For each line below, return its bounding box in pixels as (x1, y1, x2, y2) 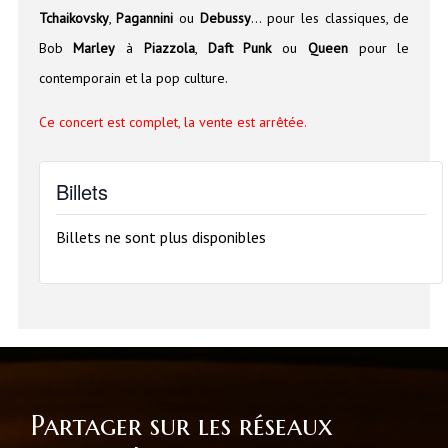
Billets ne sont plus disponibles (55, 227, 266, 248)
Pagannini (116, 9, 174, 28)
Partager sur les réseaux (31, 408, 334, 443)
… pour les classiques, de (251, 9, 410, 28)
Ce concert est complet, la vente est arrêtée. (38, 113, 307, 132)
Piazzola (143, 39, 195, 58)
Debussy (200, 9, 252, 28)
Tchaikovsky (38, 9, 109, 28)
